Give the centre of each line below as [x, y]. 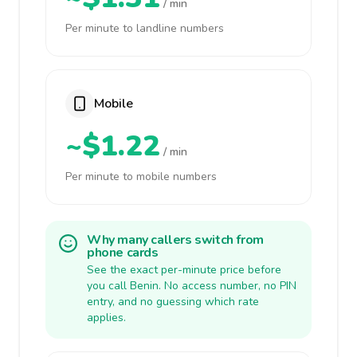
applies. [106, 318]
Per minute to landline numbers [145, 28]
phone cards [123, 253]
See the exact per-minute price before [184, 270]
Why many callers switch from [175, 240]
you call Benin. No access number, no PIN [192, 286]
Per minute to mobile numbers [141, 177]
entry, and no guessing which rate [173, 302]
